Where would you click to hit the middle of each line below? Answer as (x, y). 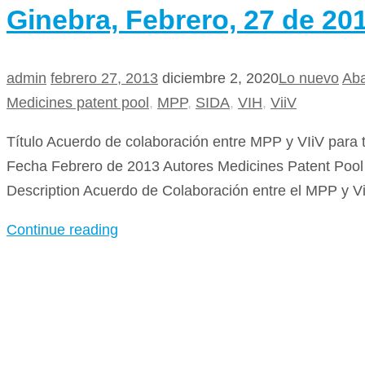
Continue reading (62, 230)
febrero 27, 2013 (104, 79)
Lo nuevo (309, 79)
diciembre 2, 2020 (220, 79)
